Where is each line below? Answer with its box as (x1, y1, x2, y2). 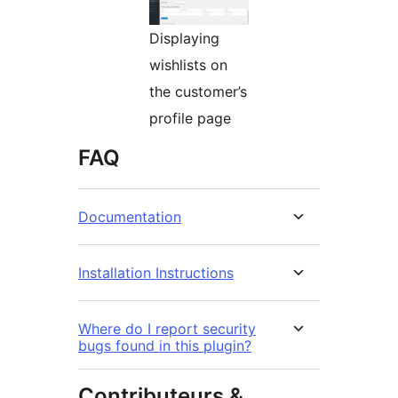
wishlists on (149, 56, 227, 75)
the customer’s (149, 83, 247, 101)
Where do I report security (78, 320, 256, 338)
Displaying (149, 29, 219, 48)
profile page (149, 109, 231, 128)
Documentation (78, 208, 181, 227)
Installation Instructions (78, 264, 234, 283)
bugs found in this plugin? (78, 337, 251, 355)
